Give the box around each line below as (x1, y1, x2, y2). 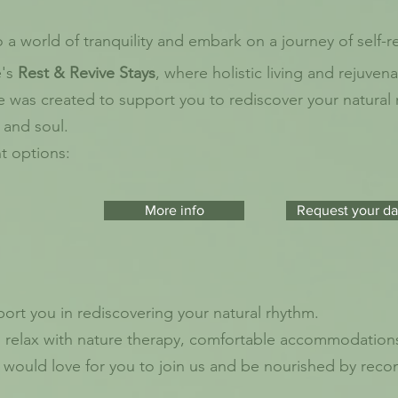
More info (144, 203, 204, 218)
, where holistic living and (155, 63, 338, 83)
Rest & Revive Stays (18, 63, 155, 83)
